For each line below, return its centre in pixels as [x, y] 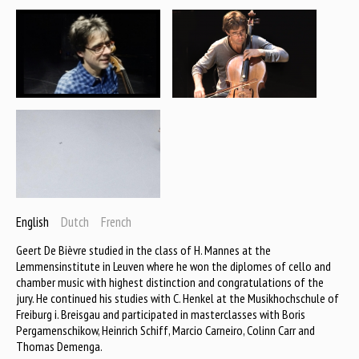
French [116, 222]
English [32, 222]
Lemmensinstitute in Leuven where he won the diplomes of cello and [173, 266]
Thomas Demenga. [59, 346]
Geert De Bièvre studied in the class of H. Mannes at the [143, 250]
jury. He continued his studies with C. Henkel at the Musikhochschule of [177, 298]
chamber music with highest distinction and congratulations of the [170, 282]
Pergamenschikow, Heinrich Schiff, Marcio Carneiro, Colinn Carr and [165, 330]
